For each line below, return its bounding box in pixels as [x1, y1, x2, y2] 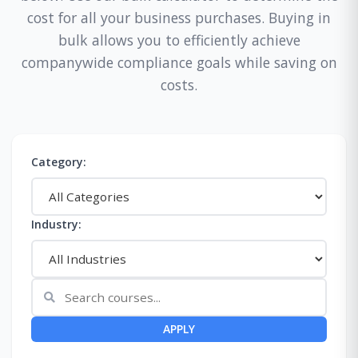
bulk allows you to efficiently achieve [58, 30, 300, 50]
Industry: [31, 216, 82, 232]
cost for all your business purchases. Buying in [27, 7, 331, 27]
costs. [161, 74, 197, 94]
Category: [31, 153, 86, 169]
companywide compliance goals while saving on [21, 52, 337, 72]
